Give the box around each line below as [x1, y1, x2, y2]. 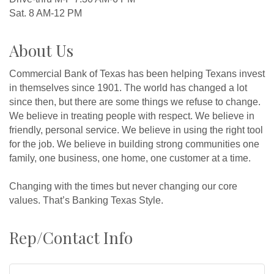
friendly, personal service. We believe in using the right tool [9, 125, 263, 136]
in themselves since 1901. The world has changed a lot [9, 83, 247, 94]
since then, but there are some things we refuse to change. [9, 97, 261, 108]
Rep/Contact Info [9, 227, 133, 249]
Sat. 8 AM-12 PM [9, 8, 82, 19]
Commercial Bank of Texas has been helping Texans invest [9, 68, 265, 80]
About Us [9, 40, 73, 62]
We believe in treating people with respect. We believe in [9, 111, 254, 122]
